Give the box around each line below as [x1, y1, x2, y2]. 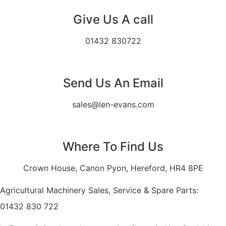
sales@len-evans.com [72, 99, 154, 109]
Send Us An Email [63, 75, 163, 90]
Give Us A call [73, 12, 153, 27]
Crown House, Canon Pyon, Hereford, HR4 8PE [23, 162, 203, 173]
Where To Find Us [63, 139, 163, 154]
